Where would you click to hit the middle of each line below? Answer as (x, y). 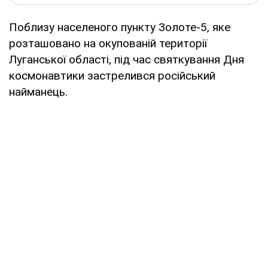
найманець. (38, 92)
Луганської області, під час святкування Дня (127, 59)
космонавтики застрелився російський (112, 75)
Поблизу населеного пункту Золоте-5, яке (120, 27)
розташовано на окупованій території (108, 43)
